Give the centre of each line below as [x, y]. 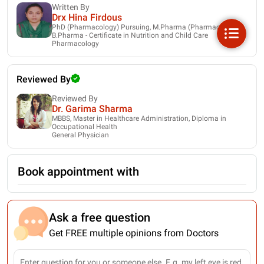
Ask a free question [100, 217]
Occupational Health [85, 126]
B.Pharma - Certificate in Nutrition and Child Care [130, 35]
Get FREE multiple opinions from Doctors [134, 233]
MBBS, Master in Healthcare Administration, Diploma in [139, 118]
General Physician [80, 135]
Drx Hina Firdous [87, 17]
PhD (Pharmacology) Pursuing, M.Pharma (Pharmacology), [146, 27]
